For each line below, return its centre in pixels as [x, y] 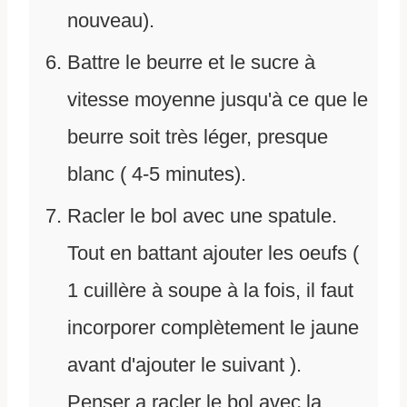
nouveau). [111, 21]
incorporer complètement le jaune [213, 328]
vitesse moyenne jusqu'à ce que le [218, 100]
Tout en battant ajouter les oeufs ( [213, 253]
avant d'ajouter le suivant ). [184, 365]
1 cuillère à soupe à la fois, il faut [210, 291]
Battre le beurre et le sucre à [191, 63]
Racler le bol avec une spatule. [202, 216]
